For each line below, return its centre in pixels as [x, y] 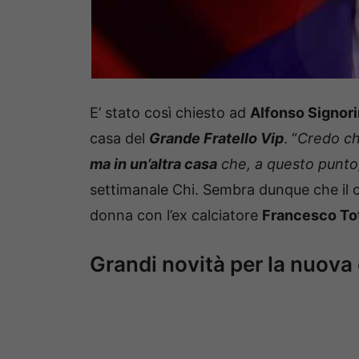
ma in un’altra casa [153, 164]
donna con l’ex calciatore [176, 216]
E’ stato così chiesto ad [170, 113]
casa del [119, 139]
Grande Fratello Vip [216, 139]
